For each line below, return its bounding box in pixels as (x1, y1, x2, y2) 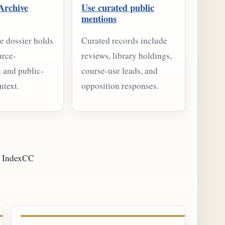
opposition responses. (81, 79, 159, 91)
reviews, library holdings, (81, 49, 172, 61)
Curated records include (81, 34, 167, 46)
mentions (81, 11, 117, 25)
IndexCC (2, 152, 34, 164)
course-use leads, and (81, 64, 158, 76)
